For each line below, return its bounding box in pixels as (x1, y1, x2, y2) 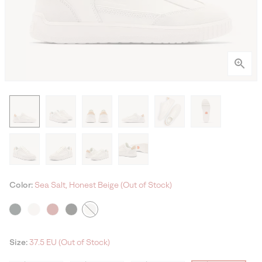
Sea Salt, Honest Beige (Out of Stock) (35, 181, 172, 190)
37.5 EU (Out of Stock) (29, 238, 110, 247)
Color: (9, 181, 35, 190)
